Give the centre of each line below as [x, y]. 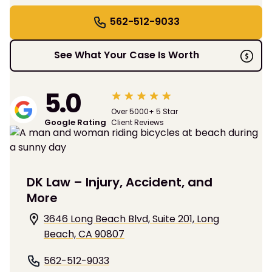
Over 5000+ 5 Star [144, 112]
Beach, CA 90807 [84, 234]
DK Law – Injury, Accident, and [120, 182]
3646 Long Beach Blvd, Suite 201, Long [131, 219]
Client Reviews [138, 123]
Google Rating [75, 123]
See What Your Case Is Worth [126, 55]
